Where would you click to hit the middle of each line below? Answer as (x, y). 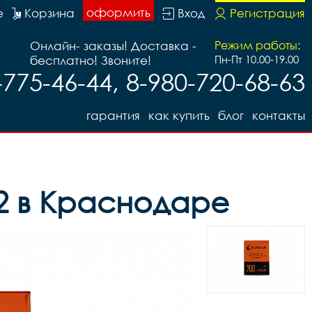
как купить (179, 115)
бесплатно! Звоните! (91, 60)
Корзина (49, 13)
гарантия (113, 115)
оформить (118, 12)
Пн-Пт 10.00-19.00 (257, 59)
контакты (279, 115)
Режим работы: (257, 45)
